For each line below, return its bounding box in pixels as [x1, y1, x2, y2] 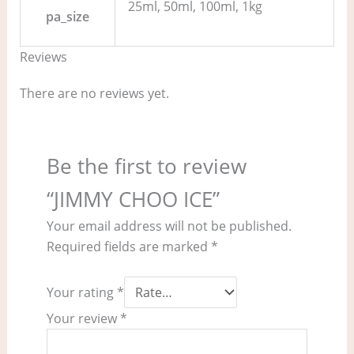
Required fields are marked [46, 237, 211, 255]
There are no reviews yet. [19, 85, 169, 103]
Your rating [46, 284, 117, 302]
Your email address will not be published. [46, 217, 292, 235]
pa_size [45, 8, 89, 26]
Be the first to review [46, 151, 247, 180]
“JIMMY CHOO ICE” [46, 184, 220, 213]
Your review [46, 310, 120, 328]
